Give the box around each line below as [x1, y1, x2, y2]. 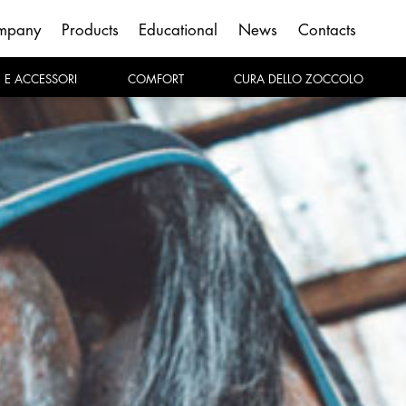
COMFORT [135, 73, 184, 85]
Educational [139, 22, 218, 38]
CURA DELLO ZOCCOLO [242, 73, 364, 85]
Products [61, 22, 119, 38]
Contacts [297, 22, 356, 38]
